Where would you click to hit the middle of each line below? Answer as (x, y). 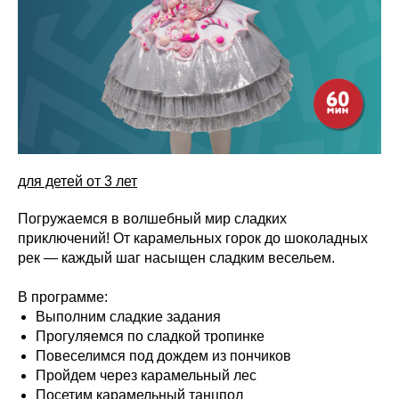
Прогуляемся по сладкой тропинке (150, 336)
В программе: (63, 297)
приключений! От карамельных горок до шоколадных (193, 238)
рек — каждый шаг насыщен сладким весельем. (176, 258)
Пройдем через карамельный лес (146, 375)
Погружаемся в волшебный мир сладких (152, 219)
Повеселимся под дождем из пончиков (163, 356)
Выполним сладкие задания (128, 317)
